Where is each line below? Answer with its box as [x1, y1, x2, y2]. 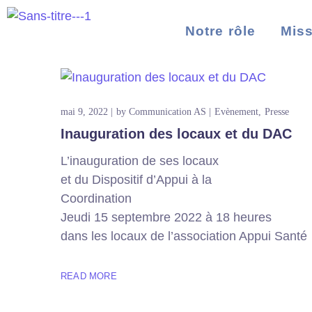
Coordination [61, 192, 132, 205]
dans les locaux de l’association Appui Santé [61, 229, 307, 243]
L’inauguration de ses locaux [61, 154, 219, 168]
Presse [265, 107, 289, 117]
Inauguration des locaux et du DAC [61, 126, 292, 141]
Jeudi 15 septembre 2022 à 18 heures [61, 210, 272, 224]
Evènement [214, 107, 258, 117]
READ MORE [61, 271, 117, 281]
